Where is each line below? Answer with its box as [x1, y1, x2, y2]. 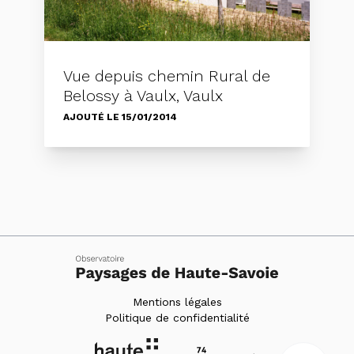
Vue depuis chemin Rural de [63, 66, 270, 85]
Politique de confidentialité [104, 311, 250, 324]
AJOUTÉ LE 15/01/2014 [63, 111, 177, 122]
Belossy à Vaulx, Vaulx [63, 86, 223, 105]
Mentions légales [132, 295, 222, 308]
